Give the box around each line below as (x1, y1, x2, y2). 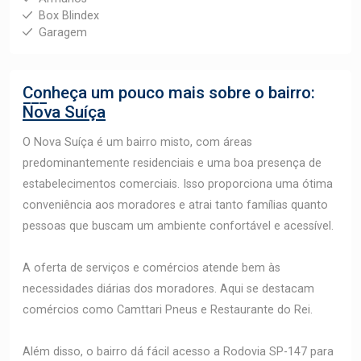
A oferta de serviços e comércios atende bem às (23, 260, 280, 275)
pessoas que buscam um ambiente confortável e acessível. (23, 218, 334, 233)
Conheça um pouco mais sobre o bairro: (23, 82, 315, 102)
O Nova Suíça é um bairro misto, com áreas (23, 135, 252, 149)
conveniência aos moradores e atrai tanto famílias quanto (23, 197, 328, 212)
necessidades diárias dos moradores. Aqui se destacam (23, 281, 314, 296)
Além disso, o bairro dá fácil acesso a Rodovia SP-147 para (23, 344, 334, 359)
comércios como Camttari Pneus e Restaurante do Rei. (23, 302, 316, 317)
